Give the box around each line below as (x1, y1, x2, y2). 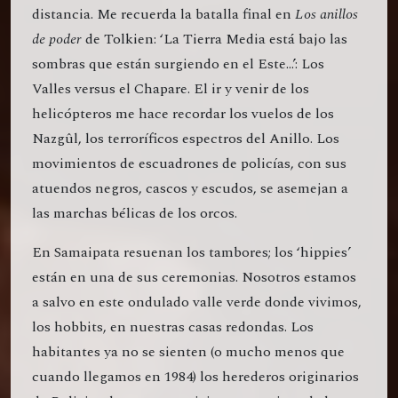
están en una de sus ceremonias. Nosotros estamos (32, 267, 356, 289)
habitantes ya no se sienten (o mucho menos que (32, 341, 345, 363)
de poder (32, 28, 82, 51)
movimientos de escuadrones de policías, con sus (32, 153, 346, 175)
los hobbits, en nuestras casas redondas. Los (32, 316, 314, 338)
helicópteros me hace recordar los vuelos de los (32, 103, 334, 125)
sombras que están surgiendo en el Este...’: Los (32, 53, 324, 76)
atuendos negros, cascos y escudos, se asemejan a (32, 178, 348, 200)
